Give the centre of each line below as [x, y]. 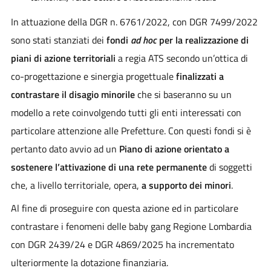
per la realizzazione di [202, 40]
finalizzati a [200, 76]
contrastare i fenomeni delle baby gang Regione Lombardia [131, 226]
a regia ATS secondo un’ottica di [181, 58]
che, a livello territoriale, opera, [75, 185]
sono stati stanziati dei [58, 40]
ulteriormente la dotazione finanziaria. [89, 262]
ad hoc [143, 40]
